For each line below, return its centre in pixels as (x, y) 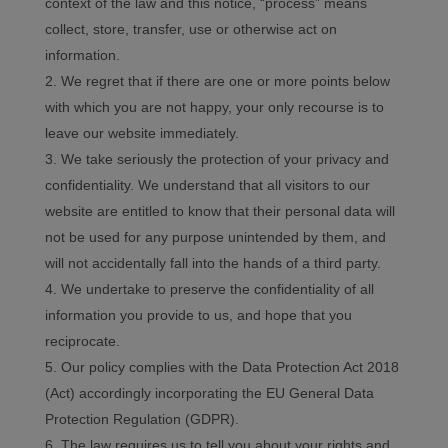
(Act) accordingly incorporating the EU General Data (209, 393)
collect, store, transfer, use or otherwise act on (190, 29)
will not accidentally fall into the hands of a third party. (212, 263)
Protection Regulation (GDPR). (141, 419)
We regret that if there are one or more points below (225, 81)
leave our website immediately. (141, 133)
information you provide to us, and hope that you (198, 315)
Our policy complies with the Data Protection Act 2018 (229, 367)
